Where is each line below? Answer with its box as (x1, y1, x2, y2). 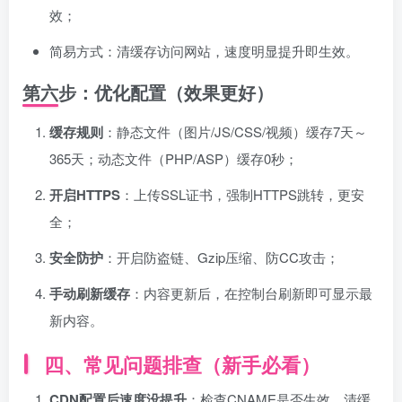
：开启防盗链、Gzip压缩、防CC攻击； (103, 247, 339, 267)
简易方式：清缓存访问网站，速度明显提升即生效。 (49, 40, 359, 60)
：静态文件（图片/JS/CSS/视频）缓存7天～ (103, 121, 367, 141)
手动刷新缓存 (49, 283, 130, 303)
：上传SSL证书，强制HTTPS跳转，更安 (120, 184, 364, 204)
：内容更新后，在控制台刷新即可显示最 (130, 283, 372, 302)
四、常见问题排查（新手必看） (44, 349, 321, 379)
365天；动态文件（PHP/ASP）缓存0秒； (49, 148, 298, 168)
